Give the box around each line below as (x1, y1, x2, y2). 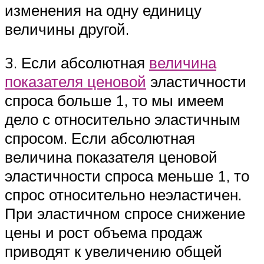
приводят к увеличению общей (5, 242, 222, 261)
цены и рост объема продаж (5, 223, 202, 242)
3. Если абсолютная (5, 53, 149, 72)
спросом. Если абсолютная (5, 128, 195, 148)
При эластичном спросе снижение (5, 204, 245, 223)
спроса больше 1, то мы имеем (5, 91, 224, 110)
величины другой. (5, 19, 129, 38)
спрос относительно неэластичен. (5, 185, 242, 204)
